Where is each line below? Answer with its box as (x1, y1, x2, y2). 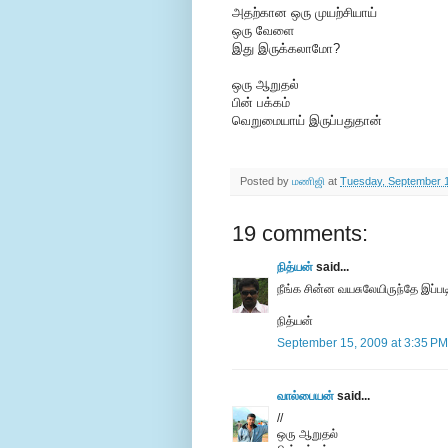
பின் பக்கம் (232, 95, 290, 111)
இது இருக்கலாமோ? (232, 41, 340, 57)
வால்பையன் (277, 389, 334, 404)
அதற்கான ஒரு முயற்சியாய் (232, 5, 377, 21)
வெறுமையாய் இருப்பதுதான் (232, 113, 382, 129)
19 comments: (232, 221, 368, 247)
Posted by (240, 175, 292, 188)
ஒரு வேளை (232, 23, 294, 39)
